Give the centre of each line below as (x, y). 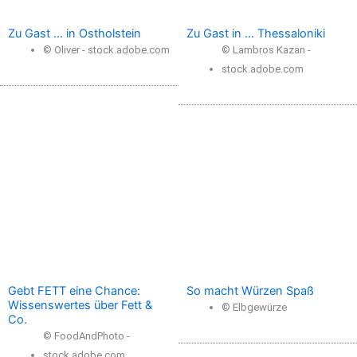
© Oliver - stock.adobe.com (106, 49)
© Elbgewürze (254, 307)
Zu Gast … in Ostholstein (75, 33)
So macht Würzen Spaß (250, 290)
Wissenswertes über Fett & (80, 305)
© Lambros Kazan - (266, 49)
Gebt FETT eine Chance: (74, 290)
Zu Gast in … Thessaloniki (256, 33)
